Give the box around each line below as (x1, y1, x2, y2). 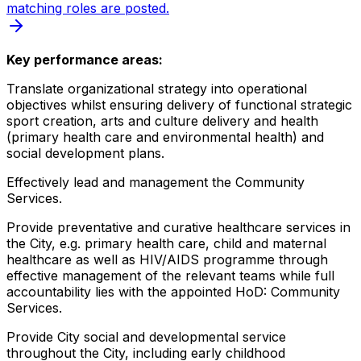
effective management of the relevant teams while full (6, 267, 334, 284)
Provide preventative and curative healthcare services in (6, 218, 351, 235)
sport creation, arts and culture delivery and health (6, 112, 318, 129)
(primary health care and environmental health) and (6, 128, 324, 145)
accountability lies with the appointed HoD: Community (6, 283, 340, 300)
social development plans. (6, 144, 164, 161)
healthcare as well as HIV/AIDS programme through (6, 251, 328, 268)
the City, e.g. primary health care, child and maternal (6, 234, 326, 251)
